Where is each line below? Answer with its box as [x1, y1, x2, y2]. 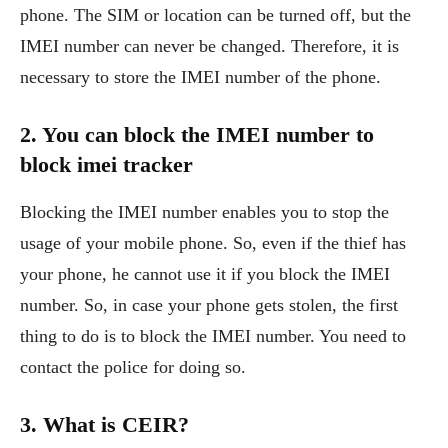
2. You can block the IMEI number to [20, 121, 374, 147]
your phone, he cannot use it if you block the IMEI [20, 263, 390, 284]
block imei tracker [20, 151, 193, 177]
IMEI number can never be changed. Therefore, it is [20, 35, 399, 56]
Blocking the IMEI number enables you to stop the [20, 201, 389, 222]
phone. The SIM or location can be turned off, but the [20, 4, 411, 25]
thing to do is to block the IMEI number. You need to [20, 325, 406, 346]
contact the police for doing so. [20, 356, 246, 377]
